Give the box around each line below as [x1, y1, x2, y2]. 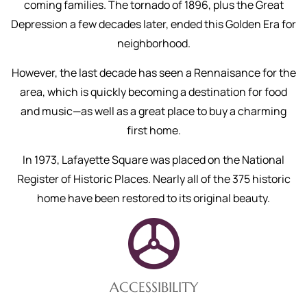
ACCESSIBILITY [109, 279, 198, 296]
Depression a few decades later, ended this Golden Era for [11, 16, 296, 32]
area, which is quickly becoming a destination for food [20, 84, 287, 99]
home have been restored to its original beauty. [37, 191, 270, 206]
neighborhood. [116, 36, 191, 51]
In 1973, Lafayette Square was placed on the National [23, 152, 284, 167]
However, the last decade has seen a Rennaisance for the [11, 65, 296, 80]
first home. [126, 123, 181, 138]
